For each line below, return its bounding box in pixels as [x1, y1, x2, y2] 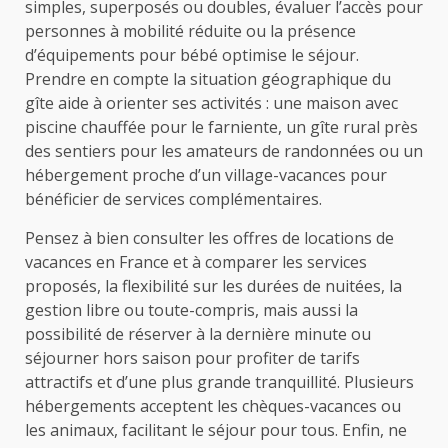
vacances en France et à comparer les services [25, 251, 367, 274]
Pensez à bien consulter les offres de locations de [25, 227, 394, 250]
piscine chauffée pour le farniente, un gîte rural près [25, 116, 418, 139]
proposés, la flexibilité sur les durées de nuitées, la [25, 275, 402, 298]
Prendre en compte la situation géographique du [25, 68, 391, 91]
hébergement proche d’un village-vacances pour [25, 164, 387, 187]
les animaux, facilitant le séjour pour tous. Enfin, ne [25, 419, 407, 442]
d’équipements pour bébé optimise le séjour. [25, 44, 359, 67]
